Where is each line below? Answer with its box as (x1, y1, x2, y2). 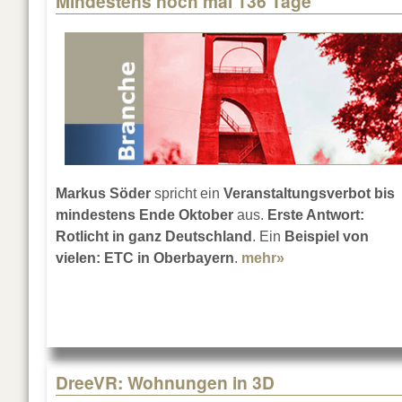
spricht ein (151, 186, 223, 202)
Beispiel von (284, 229, 369, 245)
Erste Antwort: (267, 207, 364, 223)
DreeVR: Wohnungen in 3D (56, 370, 275, 396)
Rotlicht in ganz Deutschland (56, 229, 252, 245)
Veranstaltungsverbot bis (223, 186, 395, 202)
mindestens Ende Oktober (56, 207, 233, 223)
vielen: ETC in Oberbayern (56, 250, 234, 267)
